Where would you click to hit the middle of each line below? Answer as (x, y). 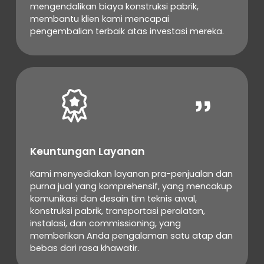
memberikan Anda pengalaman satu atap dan (131, 236)
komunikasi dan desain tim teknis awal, (113, 199)
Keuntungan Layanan (87, 151)
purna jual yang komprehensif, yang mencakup (131, 187)
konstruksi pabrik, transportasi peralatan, (117, 211)
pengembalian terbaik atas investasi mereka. (127, 31)
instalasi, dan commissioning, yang (105, 224)
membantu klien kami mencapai (99, 19)
